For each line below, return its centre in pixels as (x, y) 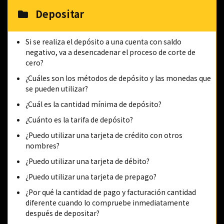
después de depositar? (62, 213)
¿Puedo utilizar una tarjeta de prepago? (91, 176)
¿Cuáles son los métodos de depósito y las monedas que (118, 78)
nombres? (42, 145)
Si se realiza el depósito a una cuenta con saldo (103, 41)
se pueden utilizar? (57, 88)
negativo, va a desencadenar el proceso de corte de (110, 52)
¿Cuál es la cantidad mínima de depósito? (93, 104)
